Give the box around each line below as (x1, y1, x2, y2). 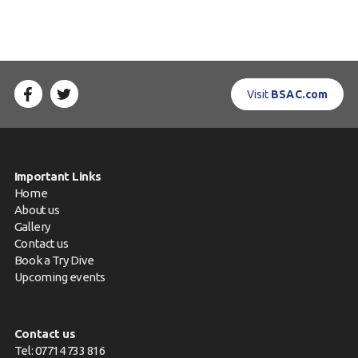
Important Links (14, 169, 101, 183)
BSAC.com (271, 87, 328, 101)
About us (14, 202, 60, 217)
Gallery (14, 219, 50, 233)
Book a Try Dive (14, 253, 94, 267)
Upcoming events (14, 269, 105, 284)
